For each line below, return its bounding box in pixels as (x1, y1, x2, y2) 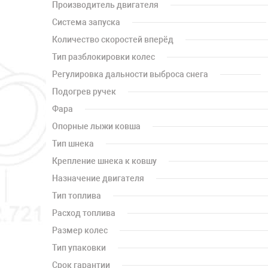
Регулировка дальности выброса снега (52, 69, 208, 79)
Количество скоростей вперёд (52, 35, 173, 44)
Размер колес (52, 226, 108, 235)
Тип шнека (52, 139, 94, 148)
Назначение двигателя (52, 173, 144, 183)
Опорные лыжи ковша (52, 121, 141, 131)
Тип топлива (52, 191, 101, 200)
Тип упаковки (52, 243, 106, 252)
